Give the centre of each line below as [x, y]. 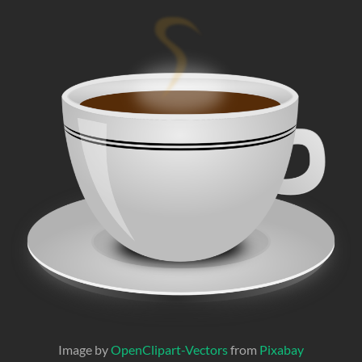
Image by [84, 349]
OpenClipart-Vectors [169, 349]
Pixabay [281, 349]
